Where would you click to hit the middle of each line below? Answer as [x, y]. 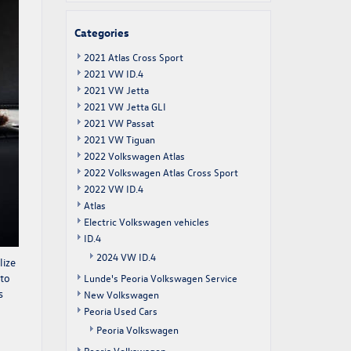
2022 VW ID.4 [113, 188]
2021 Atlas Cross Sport [133, 57]
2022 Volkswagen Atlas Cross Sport [161, 172]
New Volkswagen [121, 294]
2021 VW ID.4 [113, 73]
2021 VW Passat [119, 123]
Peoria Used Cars [120, 311]
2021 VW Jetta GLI [125, 106]
